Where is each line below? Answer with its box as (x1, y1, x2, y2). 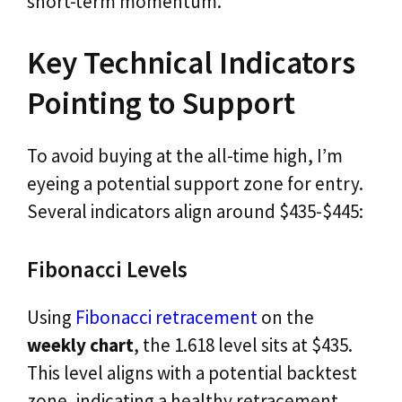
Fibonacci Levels (27, 254, 188, 284)
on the (258, 304, 314, 329)
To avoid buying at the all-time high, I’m (27, 144, 343, 169)
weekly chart (27, 332, 134, 357)
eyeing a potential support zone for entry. (27, 171, 363, 197)
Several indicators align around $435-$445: (27, 199, 363, 224)
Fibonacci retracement (75, 304, 258, 329)
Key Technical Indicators (27, 43, 355, 83)
